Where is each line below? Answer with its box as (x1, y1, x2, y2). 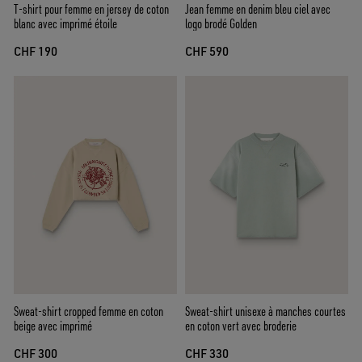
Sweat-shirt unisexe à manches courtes (185, 302, 346, 319)
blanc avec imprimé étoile (14, 15, 117, 32)
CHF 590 (185, 44, 229, 60)
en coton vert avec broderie (185, 317, 297, 334)
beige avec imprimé (14, 317, 92, 334)
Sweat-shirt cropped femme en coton (14, 302, 163, 319)
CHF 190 (14, 44, 57, 60)
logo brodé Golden (185, 15, 257, 32)
